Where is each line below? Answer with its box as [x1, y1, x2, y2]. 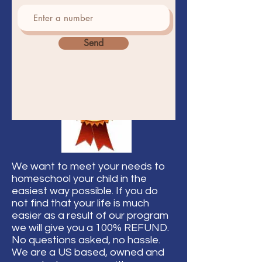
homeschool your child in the [12, 173, 147, 184]
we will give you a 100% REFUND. [12, 222, 169, 233]
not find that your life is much [12, 198, 149, 209]
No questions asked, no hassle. [12, 235, 160, 246]
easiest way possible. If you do [12, 185, 158, 196]
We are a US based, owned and [12, 247, 164, 258]
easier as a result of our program [12, 210, 168, 221]
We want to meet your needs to [12, 161, 165, 172]
